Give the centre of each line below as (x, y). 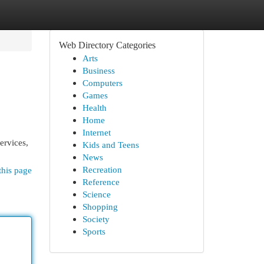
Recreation (102, 169)
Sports (94, 231)
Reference (101, 182)
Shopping (100, 207)
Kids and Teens (110, 145)
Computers (102, 83)
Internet (96, 132)
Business (98, 70)
